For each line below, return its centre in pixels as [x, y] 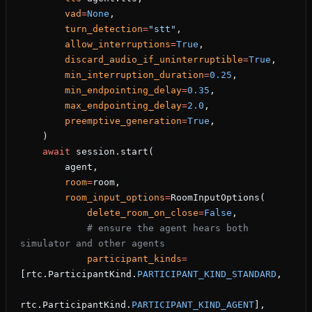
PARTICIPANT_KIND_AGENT [193, 305]
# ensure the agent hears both [54, 228]
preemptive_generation [123, 121]
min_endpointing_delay [123, 91]
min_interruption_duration [134, 75]
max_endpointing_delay [123, 106]
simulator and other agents [93, 244]
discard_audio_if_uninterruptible [154, 60]
